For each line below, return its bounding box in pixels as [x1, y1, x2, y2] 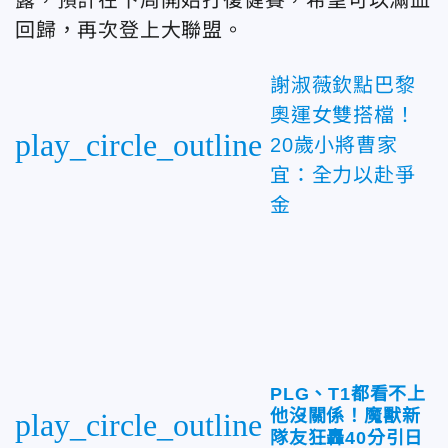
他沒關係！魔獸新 [270, 406, 421, 426]
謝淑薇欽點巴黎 [270, 74, 416, 96]
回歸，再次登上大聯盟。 [15, 19, 244, 41]
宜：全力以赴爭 [270, 164, 416, 186]
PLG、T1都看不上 [270, 384, 426, 404]
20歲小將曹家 [270, 134, 398, 156]
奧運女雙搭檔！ [270, 104, 416, 126]
